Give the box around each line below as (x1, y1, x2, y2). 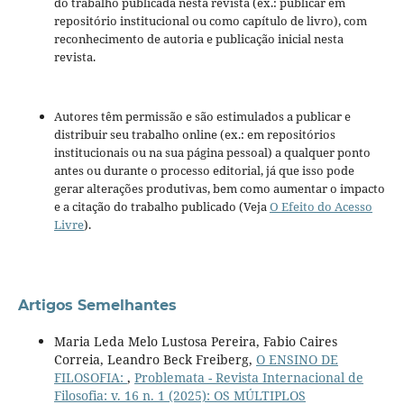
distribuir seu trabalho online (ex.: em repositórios (53, 125, 335, 142)
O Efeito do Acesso (269, 197, 372, 215)
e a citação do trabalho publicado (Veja (53, 197, 270, 215)
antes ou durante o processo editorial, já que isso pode (53, 161, 354, 179)
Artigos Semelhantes (17, 296, 177, 314)
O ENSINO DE (255, 350, 338, 368)
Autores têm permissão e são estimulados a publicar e (53, 107, 351, 124)
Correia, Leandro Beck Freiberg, (53, 350, 256, 368)
